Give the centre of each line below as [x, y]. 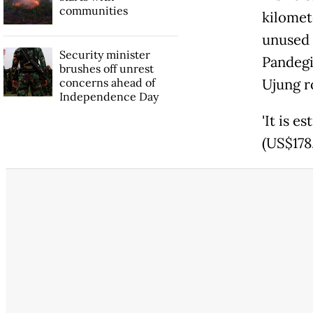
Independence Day [109, 96]
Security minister [104, 54]
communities [93, 10]
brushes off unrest [106, 68]
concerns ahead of [107, 82]
